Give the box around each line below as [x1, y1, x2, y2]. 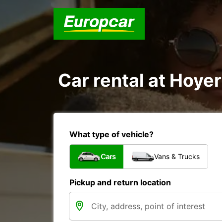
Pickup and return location [69, 177, 171, 187]
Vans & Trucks [154, 152, 200, 161]
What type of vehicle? [69, 129, 154, 139]
